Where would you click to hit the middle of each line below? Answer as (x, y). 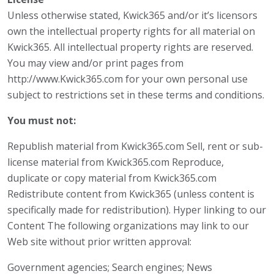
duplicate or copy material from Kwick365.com (112, 178)
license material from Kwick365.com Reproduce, (116, 162)
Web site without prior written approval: (99, 242)
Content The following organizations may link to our (128, 226)
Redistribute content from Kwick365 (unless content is (131, 194)
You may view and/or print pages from (95, 63)
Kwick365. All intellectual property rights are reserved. (130, 47)
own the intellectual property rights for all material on (131, 31)
